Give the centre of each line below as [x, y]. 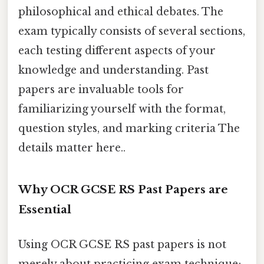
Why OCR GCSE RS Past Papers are [123, 189]
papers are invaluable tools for [101, 89]
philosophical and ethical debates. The [121, 11]
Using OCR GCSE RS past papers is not [122, 244]
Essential [45, 209]
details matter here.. [72, 148]
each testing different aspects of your [117, 50]
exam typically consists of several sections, [132, 31]
